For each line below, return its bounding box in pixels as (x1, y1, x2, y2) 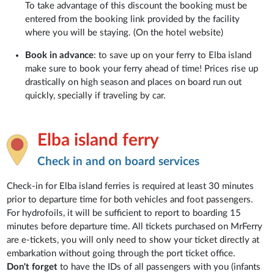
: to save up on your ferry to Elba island (94, 50, 252, 60)
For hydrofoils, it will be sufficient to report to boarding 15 (7, 208, 242, 218)
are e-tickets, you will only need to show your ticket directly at (7, 235, 260, 245)
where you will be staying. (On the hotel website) (25, 28, 224, 37)
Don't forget (7, 262, 58, 272)
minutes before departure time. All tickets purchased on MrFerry (7, 221, 263, 231)
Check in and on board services (37, 155, 200, 168)
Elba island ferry (37, 131, 160, 149)
